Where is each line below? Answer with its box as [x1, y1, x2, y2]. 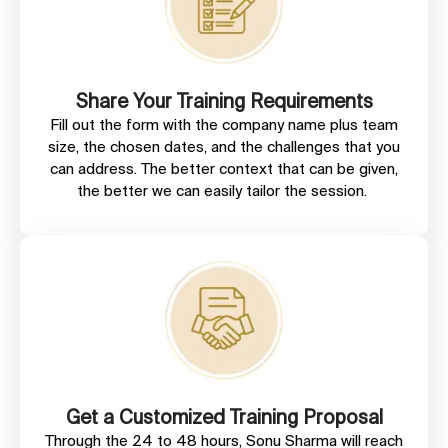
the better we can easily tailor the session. [77, 181, 371, 199]
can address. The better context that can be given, [50, 159, 398, 177]
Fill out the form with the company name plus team [50, 115, 398, 133]
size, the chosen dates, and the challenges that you [48, 137, 400, 155]
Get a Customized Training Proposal [65, 405, 383, 428]
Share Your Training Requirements [75, 89, 373, 112]
